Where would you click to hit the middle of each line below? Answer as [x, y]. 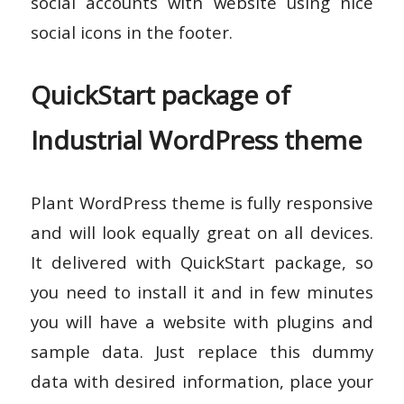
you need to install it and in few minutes [202, 291]
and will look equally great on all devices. [202, 232]
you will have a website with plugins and [202, 321]
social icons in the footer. [132, 32]
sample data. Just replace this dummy [202, 351]
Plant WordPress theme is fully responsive [202, 202]
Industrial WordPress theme [197, 139]
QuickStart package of [161, 94]
